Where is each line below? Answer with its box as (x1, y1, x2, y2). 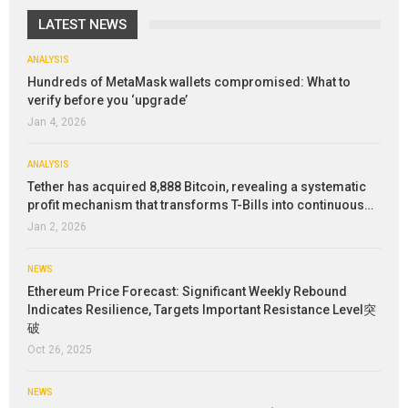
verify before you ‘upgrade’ (27, 93, 188, 108)
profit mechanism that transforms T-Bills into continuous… (27, 198, 373, 213)
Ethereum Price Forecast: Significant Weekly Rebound (27, 284, 347, 300)
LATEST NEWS (38, 16, 127, 34)
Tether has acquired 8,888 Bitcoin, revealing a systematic (27, 179, 366, 195)
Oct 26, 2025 (27, 343, 92, 357)
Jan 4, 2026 (27, 116, 87, 129)
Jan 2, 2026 (27, 220, 87, 234)
